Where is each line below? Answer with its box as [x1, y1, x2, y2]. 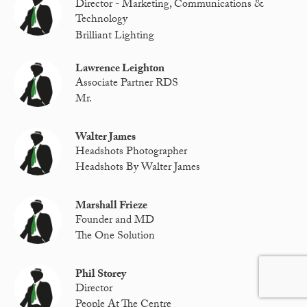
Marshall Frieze [75, 197, 148, 216]
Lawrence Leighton [75, 60, 165, 79]
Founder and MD [75, 212, 155, 231]
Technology [75, 11, 128, 30]
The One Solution [75, 228, 156, 247]
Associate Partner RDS [75, 75, 179, 94]
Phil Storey [75, 265, 127, 284]
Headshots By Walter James [75, 159, 201, 178]
